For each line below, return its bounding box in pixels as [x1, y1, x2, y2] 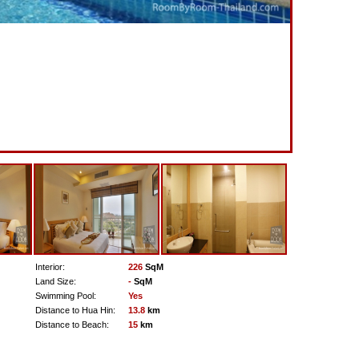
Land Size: [34, 276, 76, 286]
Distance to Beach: [34, 320, 109, 329]
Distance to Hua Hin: [34, 305, 115, 315]
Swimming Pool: [34, 291, 96, 301]
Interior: [34, 262, 65, 272]
